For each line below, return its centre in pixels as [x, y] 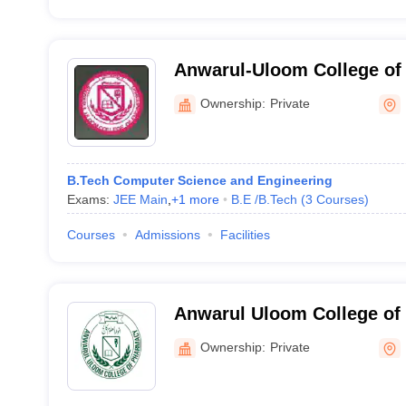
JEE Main [140, 199]
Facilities [245, 235]
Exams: [90, 199]
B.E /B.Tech [264, 199]
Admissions [167, 235]
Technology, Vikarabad [271, 93]
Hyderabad [220, 337]
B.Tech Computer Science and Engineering [199, 180]
